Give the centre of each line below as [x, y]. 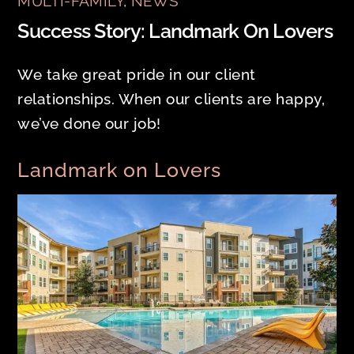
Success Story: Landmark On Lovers [175, 32]
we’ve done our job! [89, 123]
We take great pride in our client [137, 74]
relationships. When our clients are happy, [171, 98]
